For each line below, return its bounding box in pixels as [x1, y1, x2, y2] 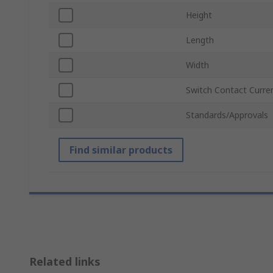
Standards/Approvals [186, 109, 268, 121]
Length [186, 34, 214, 46]
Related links [29, 254, 101, 269]
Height [186, 9, 212, 21]
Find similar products [69, 143, 172, 157]
